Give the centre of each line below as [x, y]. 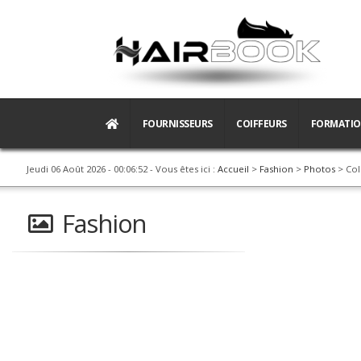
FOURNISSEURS [177, 123]
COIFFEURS [261, 123]
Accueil [233, 169]
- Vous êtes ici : [183, 169]
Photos [320, 169]
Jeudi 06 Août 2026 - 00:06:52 [87, 169]
